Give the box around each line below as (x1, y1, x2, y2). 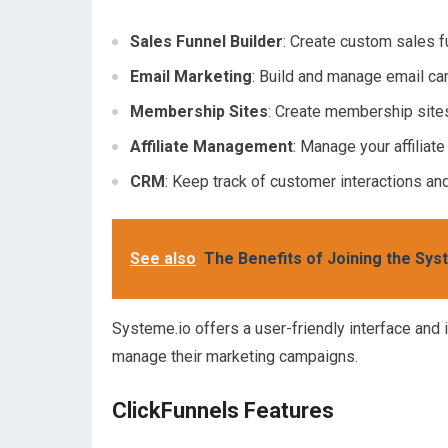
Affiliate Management (130, 137, 293, 156)
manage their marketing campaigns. (112, 347, 358, 366)
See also (130, 249, 196, 268)
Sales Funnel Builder (130, 32, 283, 51)
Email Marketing (130, 67, 252, 86)
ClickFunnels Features (112, 398, 334, 423)
